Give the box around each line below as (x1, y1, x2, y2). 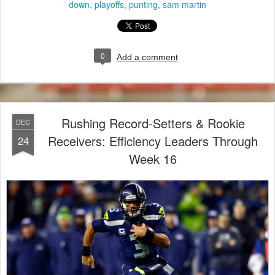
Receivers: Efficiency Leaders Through (48, 132, 258, 150)
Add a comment (117, 52, 178, 63)
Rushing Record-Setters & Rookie (61, 114, 245, 133)
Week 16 (129, 150, 177, 168)
